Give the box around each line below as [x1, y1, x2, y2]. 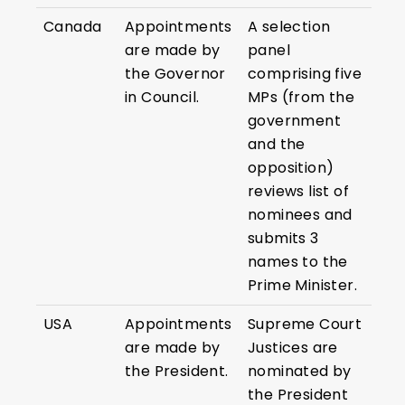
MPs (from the [248, 87, 355, 108]
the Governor [125, 63, 226, 85]
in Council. [125, 87, 200, 108]
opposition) [248, 157, 334, 179]
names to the [248, 251, 348, 273]
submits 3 [248, 228, 319, 250]
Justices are [248, 337, 338, 359]
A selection [248, 16, 331, 38]
